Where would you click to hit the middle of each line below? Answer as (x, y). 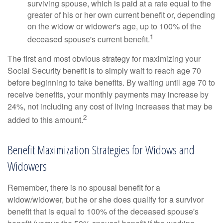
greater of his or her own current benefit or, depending (121, 15)
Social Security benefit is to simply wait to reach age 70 (104, 71)
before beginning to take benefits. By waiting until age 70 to (111, 83)
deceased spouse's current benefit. (89, 39)
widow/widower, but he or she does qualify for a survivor (106, 199)
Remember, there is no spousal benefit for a (84, 187)
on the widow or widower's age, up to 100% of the (114, 26)
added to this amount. (45, 120)
